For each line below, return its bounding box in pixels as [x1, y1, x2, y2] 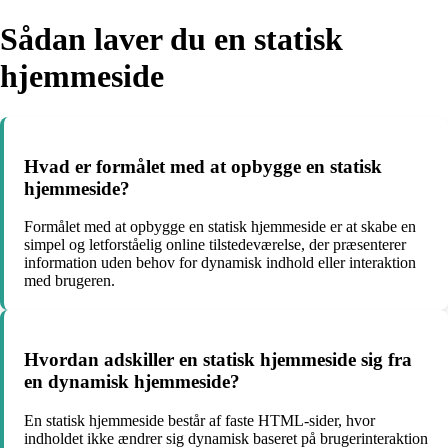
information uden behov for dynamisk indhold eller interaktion [24, 254, 416, 272]
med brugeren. [24, 272, 115, 290]
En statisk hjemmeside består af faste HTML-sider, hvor [24, 411, 375, 429]
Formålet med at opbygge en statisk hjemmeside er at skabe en [24, 218, 416, 236]
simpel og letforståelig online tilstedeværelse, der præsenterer [24, 236, 406, 254]
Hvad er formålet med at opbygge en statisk [24, 155, 382, 177]
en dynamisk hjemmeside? [24, 371, 240, 393]
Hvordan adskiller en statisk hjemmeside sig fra [24, 349, 412, 371]
